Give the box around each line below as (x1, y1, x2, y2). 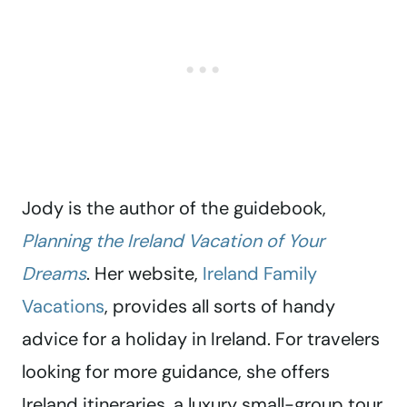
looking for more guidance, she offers (22, 360, 330, 384)
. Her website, (86, 262, 203, 286)
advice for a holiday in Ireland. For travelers (22, 327, 380, 352)
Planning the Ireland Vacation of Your (22, 229, 324, 253)
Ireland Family (203, 262, 317, 286)
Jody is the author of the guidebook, (22, 196, 326, 221)
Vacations (22, 294, 104, 319)
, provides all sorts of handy (104, 294, 335, 319)
